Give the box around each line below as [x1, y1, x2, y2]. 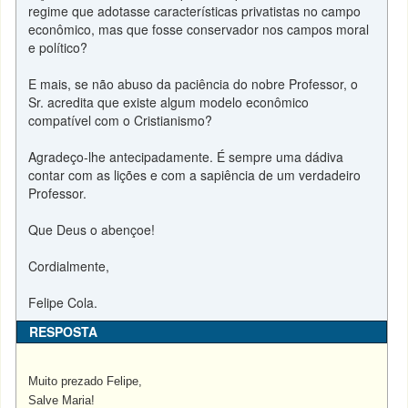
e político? [28, 38, 88, 56]
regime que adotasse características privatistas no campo [28, 2, 362, 20]
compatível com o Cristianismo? [28, 111, 213, 129]
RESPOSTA [29, 322, 98, 341]
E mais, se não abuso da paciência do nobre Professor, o [28, 75, 359, 93]
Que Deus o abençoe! [28, 220, 156, 239]
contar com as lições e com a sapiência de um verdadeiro [28, 166, 362, 184]
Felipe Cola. [28, 293, 98, 311]
